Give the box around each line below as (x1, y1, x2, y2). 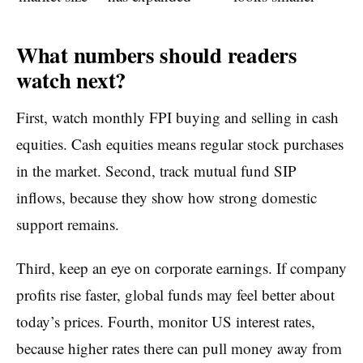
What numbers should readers (16, 39, 297, 71)
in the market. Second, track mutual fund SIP (16, 160, 297, 181)
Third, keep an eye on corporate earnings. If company (16, 257, 347, 278)
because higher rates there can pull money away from (16, 337, 342, 358)
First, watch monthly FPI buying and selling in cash (16, 106, 339, 127)
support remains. (16, 213, 119, 234)
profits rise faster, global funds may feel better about (16, 284, 335, 305)
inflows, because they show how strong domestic (16, 186, 317, 207)
